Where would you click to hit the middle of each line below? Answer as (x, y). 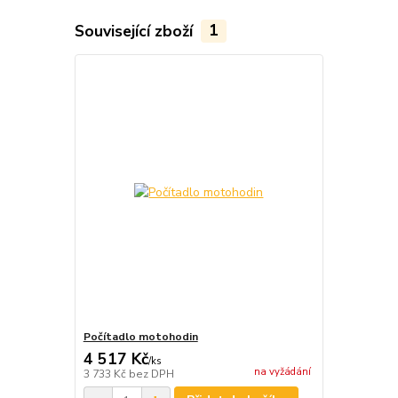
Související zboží (135, 31)
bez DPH (151, 374)
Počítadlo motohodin (140, 337)
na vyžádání (282, 372)
